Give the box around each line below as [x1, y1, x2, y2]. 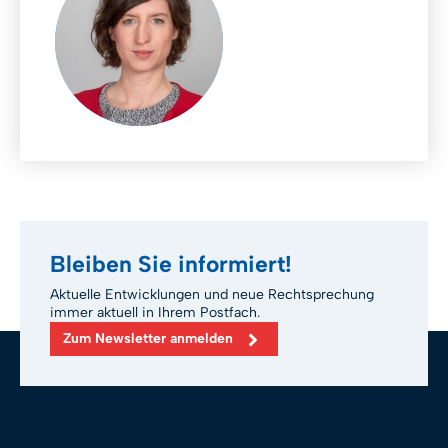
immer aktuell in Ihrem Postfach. [50, 304, 260, 322]
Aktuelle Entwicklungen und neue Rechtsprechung [50, 286, 374, 304]
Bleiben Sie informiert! [50, 250, 292, 279]
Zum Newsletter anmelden [63, 330, 233, 348]
